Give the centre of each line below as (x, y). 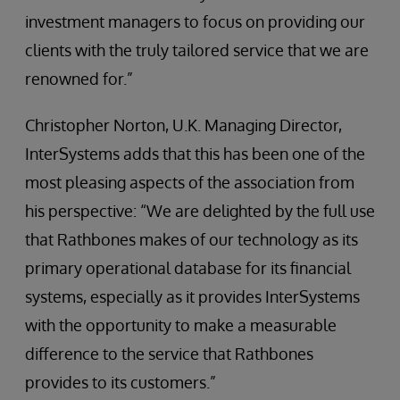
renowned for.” (79, 79)
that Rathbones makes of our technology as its (192, 240)
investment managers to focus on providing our (195, 22)
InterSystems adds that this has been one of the (195, 154)
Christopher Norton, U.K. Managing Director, (183, 125)
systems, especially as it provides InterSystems (192, 297)
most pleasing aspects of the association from (190, 183)
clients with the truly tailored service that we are (197, 50)
